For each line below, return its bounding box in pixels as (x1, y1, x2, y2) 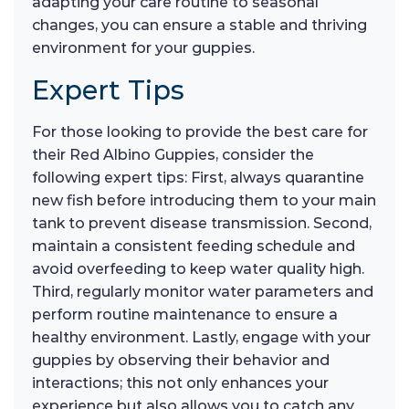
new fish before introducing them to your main (32, 192, 376, 210)
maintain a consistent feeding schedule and (32, 237, 355, 256)
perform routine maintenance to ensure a (32, 306, 338, 324)
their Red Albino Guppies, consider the (32, 146, 314, 164)
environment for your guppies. (32, 39, 255, 58)
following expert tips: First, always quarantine (32, 169, 364, 187)
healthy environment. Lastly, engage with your (32, 329, 371, 347)
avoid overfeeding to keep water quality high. (32, 260, 364, 278)
